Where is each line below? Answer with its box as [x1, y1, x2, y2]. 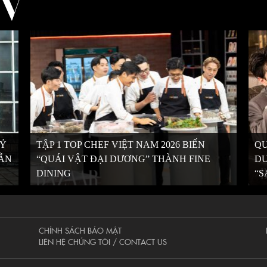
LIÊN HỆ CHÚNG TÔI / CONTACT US [39, 236, 167, 247]
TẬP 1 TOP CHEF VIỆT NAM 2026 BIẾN [36, 139, 205, 150]
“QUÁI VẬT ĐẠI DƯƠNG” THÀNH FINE [36, 154, 210, 164]
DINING [36, 168, 71, 178]
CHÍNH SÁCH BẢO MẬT [39, 225, 122, 235]
